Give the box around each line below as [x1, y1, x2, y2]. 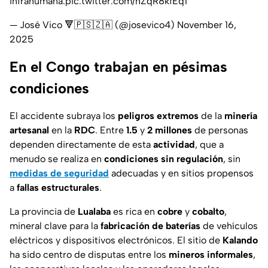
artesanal [10, 124, 49, 136]
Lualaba [78, 206, 111, 218]
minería [224, 110, 257, 122]
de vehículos [200, 220, 258, 232]
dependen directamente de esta [10, 139, 153, 151]
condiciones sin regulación [104, 153, 223, 165]
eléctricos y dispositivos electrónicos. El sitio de [10, 234, 223, 246]
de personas [192, 124, 248, 136]
